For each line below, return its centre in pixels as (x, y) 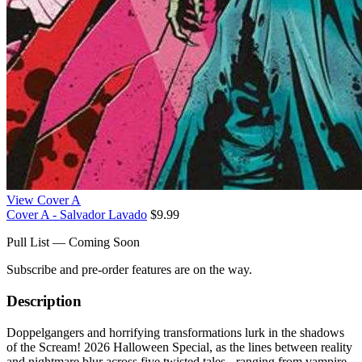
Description (44, 301)
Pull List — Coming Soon (73, 242)
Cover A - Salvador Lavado (77, 215)
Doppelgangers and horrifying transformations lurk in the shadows (175, 332)
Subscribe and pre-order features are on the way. (129, 270)
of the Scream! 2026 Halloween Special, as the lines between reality (179, 347)
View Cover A (44, 200)
